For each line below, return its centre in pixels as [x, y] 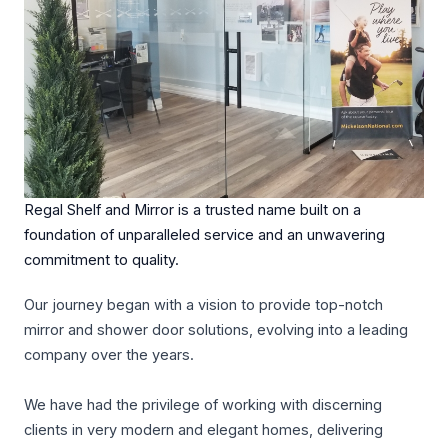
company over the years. [109, 355]
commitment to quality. [101, 260]
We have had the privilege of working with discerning [203, 405]
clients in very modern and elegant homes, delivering [203, 430]
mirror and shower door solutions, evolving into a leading [216, 330]
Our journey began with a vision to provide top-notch [203, 305]
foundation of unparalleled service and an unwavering [204, 235]
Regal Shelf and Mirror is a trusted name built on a [192, 210]
